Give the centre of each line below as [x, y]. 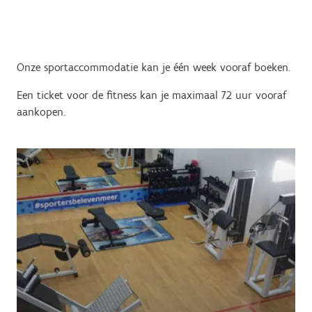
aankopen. [45, 112]
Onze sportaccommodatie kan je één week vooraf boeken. [155, 67]
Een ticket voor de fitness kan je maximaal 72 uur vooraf [151, 95]
